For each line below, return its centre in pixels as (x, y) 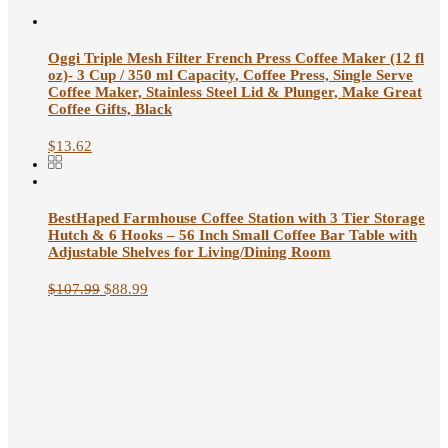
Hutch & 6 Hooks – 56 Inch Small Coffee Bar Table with (232, 234)
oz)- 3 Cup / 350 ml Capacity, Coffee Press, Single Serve (230, 74)
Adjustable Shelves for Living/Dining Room (189, 251)
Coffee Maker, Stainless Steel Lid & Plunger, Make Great (235, 91)
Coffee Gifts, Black (110, 108)
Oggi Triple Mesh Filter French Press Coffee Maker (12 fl (236, 57)
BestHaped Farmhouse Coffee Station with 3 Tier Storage (236, 217)
